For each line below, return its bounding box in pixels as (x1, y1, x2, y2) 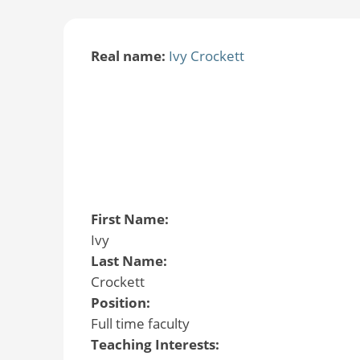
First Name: (90, 210, 172, 229)
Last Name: (90, 252, 170, 271)
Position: (90, 293, 153, 313)
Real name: (90, 46, 169, 65)
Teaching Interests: (90, 335, 223, 354)
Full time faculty (90, 314, 190, 333)
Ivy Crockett (168, 46, 244, 65)
